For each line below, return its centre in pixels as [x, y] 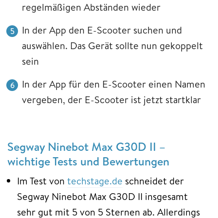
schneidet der [153, 181]
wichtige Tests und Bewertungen [90, 161]
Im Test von [42, 181]
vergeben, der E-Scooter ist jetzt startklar [111, 100]
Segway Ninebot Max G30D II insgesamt [102, 197]
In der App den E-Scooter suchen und [102, 30]
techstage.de [95, 181]
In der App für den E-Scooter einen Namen [114, 84]
